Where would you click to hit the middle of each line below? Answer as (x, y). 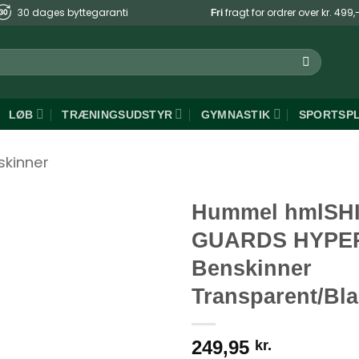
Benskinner (252, 268)
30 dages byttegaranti (73, 12)
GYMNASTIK (236, 114)
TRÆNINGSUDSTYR (117, 114)
